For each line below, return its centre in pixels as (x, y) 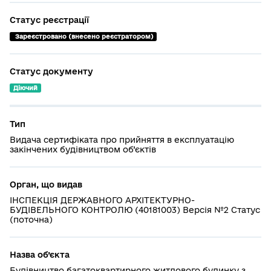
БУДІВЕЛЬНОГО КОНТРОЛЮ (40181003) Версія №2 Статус (135, 210)
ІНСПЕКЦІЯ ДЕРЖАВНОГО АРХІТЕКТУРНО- (102, 200)
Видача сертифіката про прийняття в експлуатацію (122, 139)
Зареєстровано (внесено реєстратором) (84, 36)
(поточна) (31, 219)
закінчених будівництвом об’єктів (83, 149)
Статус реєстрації (49, 20)
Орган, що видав (46, 184)
